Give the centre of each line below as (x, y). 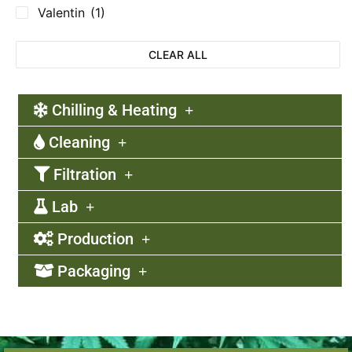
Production (93, 239)
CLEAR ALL (178, 55)
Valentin (61, 12)
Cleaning (77, 143)
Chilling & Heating (112, 110)
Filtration (83, 175)
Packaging (92, 271)
